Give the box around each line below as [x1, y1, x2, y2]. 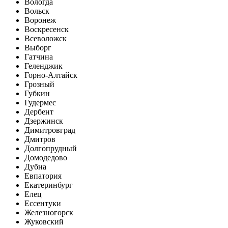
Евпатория [24, 172, 62, 181]
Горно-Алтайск [24, 71, 77, 80]
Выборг [24, 43, 51, 52]
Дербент [24, 107, 53, 117]
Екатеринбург [24, 181, 73, 190]
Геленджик [24, 62, 63, 71]
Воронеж [24, 16, 56, 25]
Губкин [24, 89, 50, 98]
